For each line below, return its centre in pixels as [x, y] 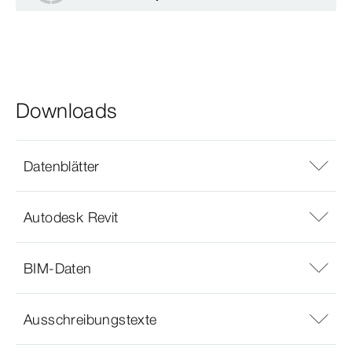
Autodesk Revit [71, 217]
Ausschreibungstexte [90, 319]
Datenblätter [62, 166]
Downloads [67, 111]
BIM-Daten [58, 268]
